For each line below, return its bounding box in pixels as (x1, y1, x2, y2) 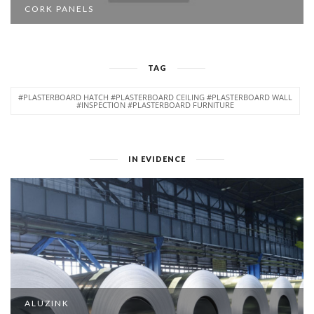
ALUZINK (25, 298, 69, 308)
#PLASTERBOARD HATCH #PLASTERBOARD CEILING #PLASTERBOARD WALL (18, 92, 292, 102)
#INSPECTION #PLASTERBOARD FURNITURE (76, 100, 234, 110)
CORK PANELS (25, 4, 94, 14)
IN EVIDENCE (128, 154, 186, 163)
